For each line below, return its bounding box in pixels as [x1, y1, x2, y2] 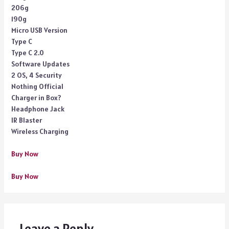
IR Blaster [11, 116, 42, 125]
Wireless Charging [11, 127, 68, 136]
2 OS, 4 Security [11, 71, 62, 80]
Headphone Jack [11, 104, 64, 113]
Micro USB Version [11, 26, 67, 35]
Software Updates [11, 59, 70, 68]
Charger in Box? [11, 93, 61, 102]
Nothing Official [11, 82, 63, 91]
